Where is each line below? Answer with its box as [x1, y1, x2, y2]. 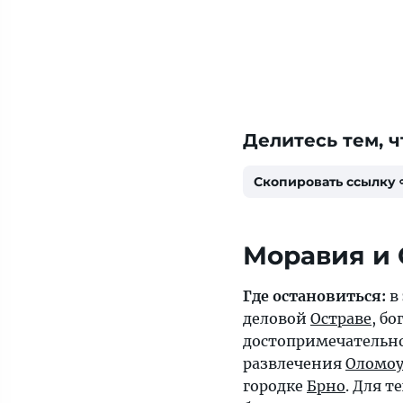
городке [243, 377, 307, 396]
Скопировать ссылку [254, 174, 396, 191]
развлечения [243, 354, 345, 373]
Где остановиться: [243, 287, 386, 306]
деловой [243, 309, 310, 328]
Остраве [310, 309, 372, 328]
